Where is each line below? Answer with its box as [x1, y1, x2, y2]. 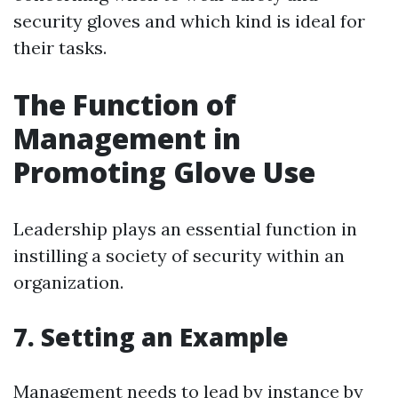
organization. [13, 271, 123, 293]
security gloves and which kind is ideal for [13, 10, 365, 32]
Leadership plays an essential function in [13, 218, 357, 240]
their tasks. [13, 36, 107, 59]
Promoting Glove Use [13, 153, 315, 191]
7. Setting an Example [13, 320, 289, 354]
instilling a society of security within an [13, 244, 345, 267]
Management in [13, 119, 241, 157]
